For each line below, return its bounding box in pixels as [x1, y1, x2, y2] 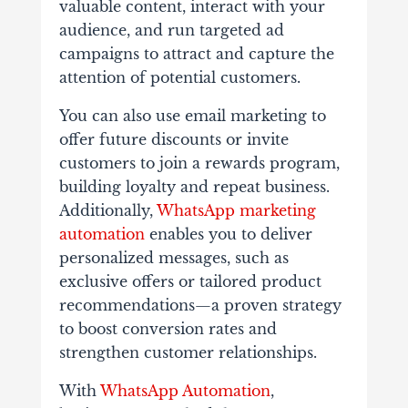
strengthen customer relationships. [58, 343, 317, 362]
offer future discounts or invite [58, 130, 289, 149]
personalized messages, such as [58, 249, 289, 268]
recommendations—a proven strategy [58, 296, 342, 315]
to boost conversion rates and [58, 320, 277, 339]
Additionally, [58, 201, 157, 220]
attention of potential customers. [58, 68, 305, 87]
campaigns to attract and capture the [58, 45, 334, 64]
